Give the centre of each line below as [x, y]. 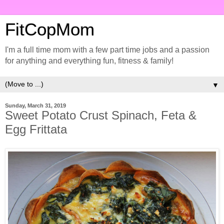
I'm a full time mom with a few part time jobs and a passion [107, 50]
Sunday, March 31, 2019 [35, 105]
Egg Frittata [38, 129]
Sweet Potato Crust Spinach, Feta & [101, 115]
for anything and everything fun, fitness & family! [89, 61]
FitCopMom [50, 29]
